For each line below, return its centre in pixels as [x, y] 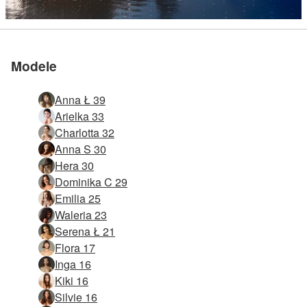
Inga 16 [73, 264]
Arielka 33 [79, 116]
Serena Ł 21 [85, 231]
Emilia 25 [78, 198]
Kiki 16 [72, 280]
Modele [34, 65]
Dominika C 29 [91, 182]
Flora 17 [75, 247]
